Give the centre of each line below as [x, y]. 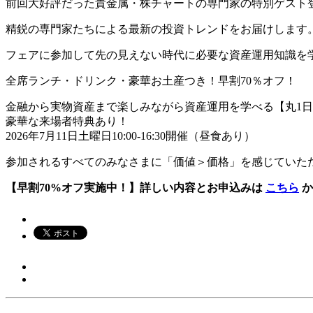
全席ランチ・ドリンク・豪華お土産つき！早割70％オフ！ [151, 81]
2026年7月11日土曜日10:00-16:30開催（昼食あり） [130, 136]
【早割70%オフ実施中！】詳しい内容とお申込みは [136, 188]
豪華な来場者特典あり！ [67, 121]
